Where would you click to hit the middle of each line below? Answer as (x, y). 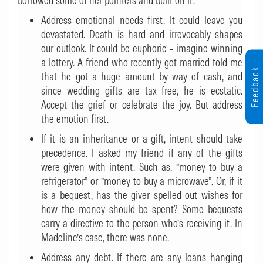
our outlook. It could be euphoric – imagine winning (142, 48)
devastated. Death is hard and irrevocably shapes (142, 34)
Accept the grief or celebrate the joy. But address (142, 105)
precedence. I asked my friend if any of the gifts (142, 153)
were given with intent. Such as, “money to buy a (142, 167)
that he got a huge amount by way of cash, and (142, 77)
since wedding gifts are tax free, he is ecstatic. (142, 91)
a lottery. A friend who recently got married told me (142, 63)
